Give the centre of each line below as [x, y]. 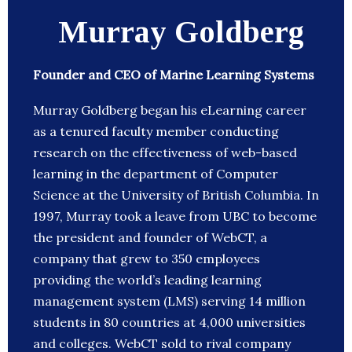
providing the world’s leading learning [147, 280]
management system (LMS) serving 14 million [169, 301]
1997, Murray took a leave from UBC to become [175, 216]
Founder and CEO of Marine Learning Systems [174, 75]
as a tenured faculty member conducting [156, 132]
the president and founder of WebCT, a [150, 238]
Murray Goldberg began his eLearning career [170, 110]
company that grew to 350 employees [147, 259]
